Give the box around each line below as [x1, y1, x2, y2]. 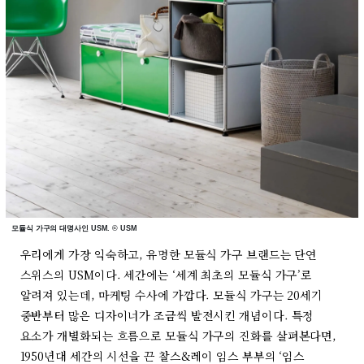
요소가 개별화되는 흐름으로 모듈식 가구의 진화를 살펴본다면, [19, 327, 337, 344]
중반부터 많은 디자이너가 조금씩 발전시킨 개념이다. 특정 [19, 307, 314, 323]
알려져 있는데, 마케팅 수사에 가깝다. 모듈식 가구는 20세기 [19, 287, 323, 303]
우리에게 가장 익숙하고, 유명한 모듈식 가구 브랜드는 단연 [19, 246, 318, 262]
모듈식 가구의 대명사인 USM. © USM [11, 224, 137, 232]
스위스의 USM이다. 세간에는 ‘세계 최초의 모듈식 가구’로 [19, 266, 313, 283]
